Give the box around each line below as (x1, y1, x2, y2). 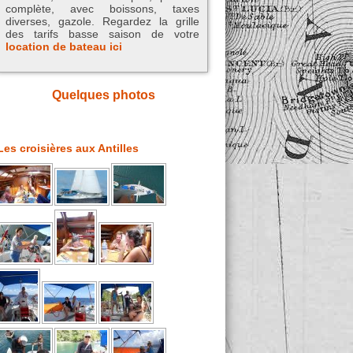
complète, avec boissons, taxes (6, 2, 199, 16)
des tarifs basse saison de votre (6, 28, 199, 41)
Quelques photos (51, 88, 155, 102)
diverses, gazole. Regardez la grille (6, 15, 199, 28)
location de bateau (6, 40, 106, 54)
